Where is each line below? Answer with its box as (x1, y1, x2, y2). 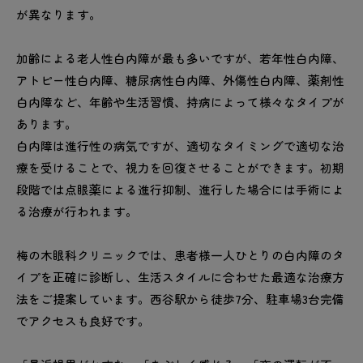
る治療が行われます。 (16, 203, 138, 220)
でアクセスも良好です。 (16, 312, 150, 330)
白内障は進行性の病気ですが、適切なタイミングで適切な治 (16, 137, 344, 155)
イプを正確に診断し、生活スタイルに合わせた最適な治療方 (16, 268, 344, 286)
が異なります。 (16, 6, 101, 23)
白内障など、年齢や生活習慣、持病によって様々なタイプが (16, 93, 344, 111)
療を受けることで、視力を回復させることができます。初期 (16, 159, 344, 177)
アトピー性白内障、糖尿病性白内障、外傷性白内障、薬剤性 (16, 71, 344, 89)
